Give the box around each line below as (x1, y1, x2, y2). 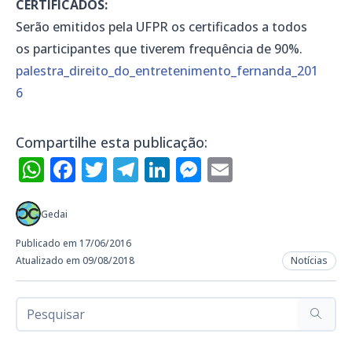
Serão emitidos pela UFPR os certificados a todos (16, 18, 307, 36)
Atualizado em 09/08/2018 (16, 254, 134, 268)
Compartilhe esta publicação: (16, 133, 207, 152)
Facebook (75, 152, 192, 187)
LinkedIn (170, 152, 275, 187)
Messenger (201, 152, 335, 187)
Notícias (291, 254, 328, 268)
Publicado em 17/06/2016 (16, 236, 131, 251)
